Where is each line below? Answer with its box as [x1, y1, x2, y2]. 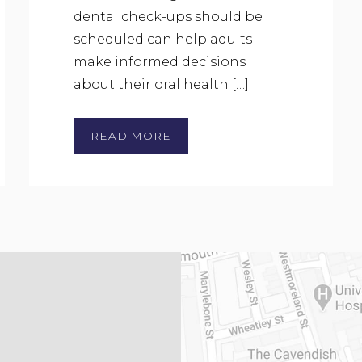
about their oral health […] [73, 77, 249, 93]
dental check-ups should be [73, 9, 263, 25]
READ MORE [90, 129, 171, 143]
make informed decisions [73, 54, 246, 70]
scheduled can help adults [73, 32, 252, 48]
